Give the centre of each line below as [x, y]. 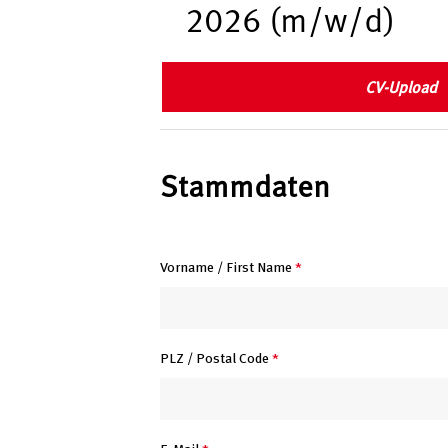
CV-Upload [400, 86]
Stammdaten [245, 188]
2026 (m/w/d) [290, 22]
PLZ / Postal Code [216, 357]
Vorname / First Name [227, 266]
